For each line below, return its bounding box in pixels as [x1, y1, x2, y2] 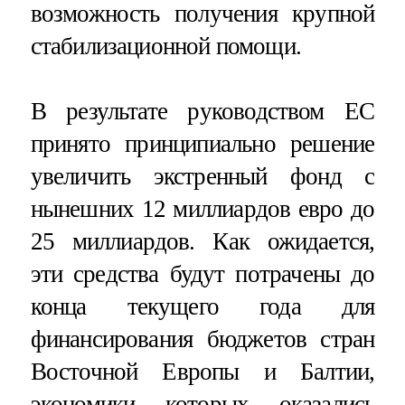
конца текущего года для [30, 292, 375, 320]
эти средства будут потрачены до [30, 259, 375, 287]
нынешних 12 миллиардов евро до [30, 194, 375, 222]
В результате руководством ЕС [30, 97, 375, 125]
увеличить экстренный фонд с [30, 162, 375, 190]
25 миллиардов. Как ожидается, [30, 227, 375, 255]
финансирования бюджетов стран [30, 325, 375, 353]
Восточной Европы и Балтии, [30, 357, 375, 385]
